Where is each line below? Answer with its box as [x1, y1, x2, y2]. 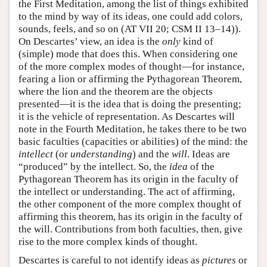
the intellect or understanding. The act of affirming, [18, 185, 235, 197]
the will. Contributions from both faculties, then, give [18, 223, 243, 235]
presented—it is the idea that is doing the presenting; [18, 98, 241, 110]
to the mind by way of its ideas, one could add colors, [18, 10, 243, 22]
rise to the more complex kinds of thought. [18, 235, 197, 247]
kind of [181, 35, 213, 47]
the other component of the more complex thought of [18, 198, 241, 210]
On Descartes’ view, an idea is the [18, 35, 162, 47]
